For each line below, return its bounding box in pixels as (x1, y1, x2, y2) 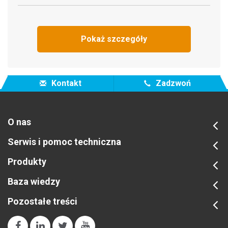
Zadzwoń (153, 78, 191, 88)
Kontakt (49, 78, 81, 88)
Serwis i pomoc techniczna (8, 136, 121, 147)
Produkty (8, 156, 46, 167)
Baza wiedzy (8, 176, 60, 187)
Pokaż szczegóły (81, 34, 147, 44)
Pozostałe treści (8, 195, 77, 207)
